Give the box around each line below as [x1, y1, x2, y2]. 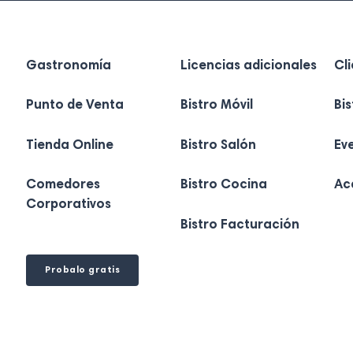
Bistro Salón [180, 139, 256, 153]
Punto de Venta [26, 99, 124, 113]
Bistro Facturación [180, 218, 299, 232]
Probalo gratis [45, 265, 121, 275]
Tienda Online [26, 139, 114, 153]
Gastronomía [26, 59, 112, 73]
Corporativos [26, 199, 112, 212]
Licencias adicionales [180, 59, 317, 73]
